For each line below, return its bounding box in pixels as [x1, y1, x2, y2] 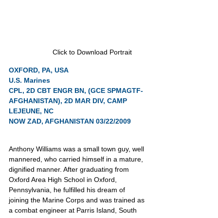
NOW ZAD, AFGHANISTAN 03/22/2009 [9, 117, 131, 125]
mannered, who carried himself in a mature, [9, 155, 145, 163]
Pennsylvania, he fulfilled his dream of [9, 186, 127, 194]
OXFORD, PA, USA [9, 66, 69, 74]
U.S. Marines [9, 76, 50, 84]
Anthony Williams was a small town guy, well [9, 145, 146, 153]
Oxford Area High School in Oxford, [9, 176, 119, 183]
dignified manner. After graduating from [9, 165, 131, 173]
